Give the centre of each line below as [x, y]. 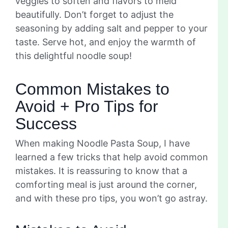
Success [46, 123]
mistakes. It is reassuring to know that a [101, 170]
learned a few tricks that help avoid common [112, 157]
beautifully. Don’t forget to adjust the [94, 14]
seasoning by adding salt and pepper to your [111, 28]
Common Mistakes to [92, 89]
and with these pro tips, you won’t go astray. [111, 198]
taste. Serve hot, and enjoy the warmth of [106, 42]
